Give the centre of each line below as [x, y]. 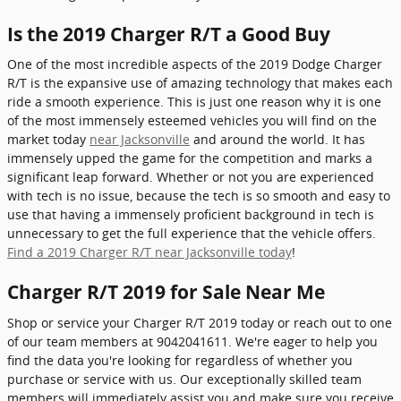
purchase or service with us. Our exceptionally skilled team [184, 379]
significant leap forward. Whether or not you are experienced [191, 177]
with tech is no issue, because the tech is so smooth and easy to [199, 196]
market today [48, 139]
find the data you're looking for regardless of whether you [180, 360]
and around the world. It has [277, 139]
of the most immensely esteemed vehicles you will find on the [192, 120]
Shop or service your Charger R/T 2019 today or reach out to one [200, 322]
